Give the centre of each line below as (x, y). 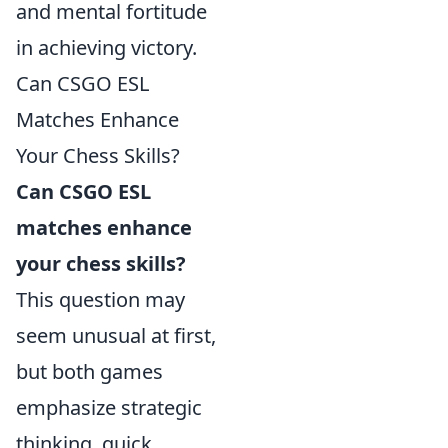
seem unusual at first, (116, 336)
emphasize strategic (109, 408)
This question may (100, 300)
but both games (89, 372)
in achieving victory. (106, 48)
